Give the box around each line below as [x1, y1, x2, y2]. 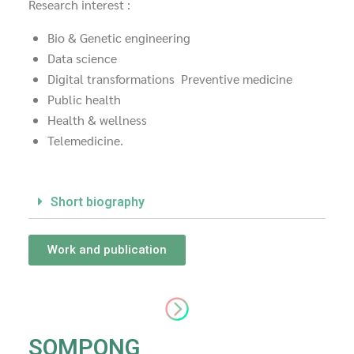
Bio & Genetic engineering [47, 29, 194, 47]
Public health [47, 91, 124, 108]
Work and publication [47, 243, 167, 258]
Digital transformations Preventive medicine [47, 70, 296, 88]
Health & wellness [47, 111, 150, 129]
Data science [47, 50, 120, 67]
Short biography [51, 194, 145, 210]
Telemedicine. [47, 132, 123, 149]
